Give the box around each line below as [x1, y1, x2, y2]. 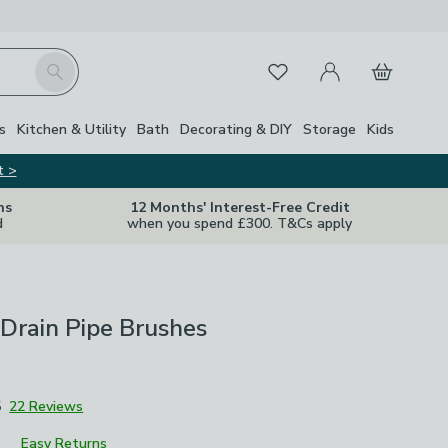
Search [33, 52, 81, 74]
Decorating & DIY [180, 119, 292, 139]
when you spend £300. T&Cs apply [127, 214, 352, 233]
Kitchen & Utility [17, 119, 126, 139]
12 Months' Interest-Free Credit [129, 198, 350, 217]
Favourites [253, 57, 327, 79]
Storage [303, 119, 356, 139]
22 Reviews [9, 397, 84, 416]
